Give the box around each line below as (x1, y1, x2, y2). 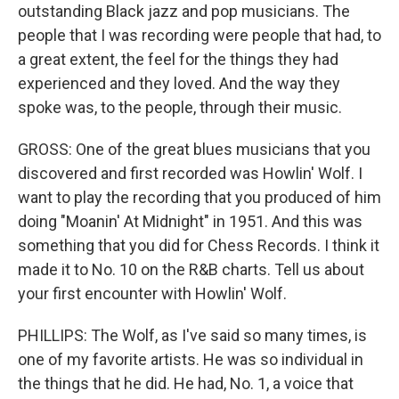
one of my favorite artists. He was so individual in (18, 350, 363, 369)
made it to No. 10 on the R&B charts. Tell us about (18, 260, 364, 279)
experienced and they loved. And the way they (18, 74, 340, 93)
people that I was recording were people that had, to (18, 26, 381, 45)
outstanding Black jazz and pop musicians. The (18, 2, 350, 20)
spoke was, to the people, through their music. (18, 98, 342, 117)
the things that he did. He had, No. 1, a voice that (18, 374, 354, 393)
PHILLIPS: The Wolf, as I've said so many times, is (18, 326, 367, 345)
